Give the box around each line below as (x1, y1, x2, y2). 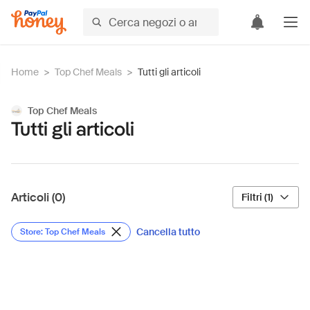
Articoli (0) (11, 190, 65, 205)
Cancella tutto (136, 226, 200, 238)
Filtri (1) (241, 191, 273, 203)
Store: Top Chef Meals (20, 226, 105, 237)
